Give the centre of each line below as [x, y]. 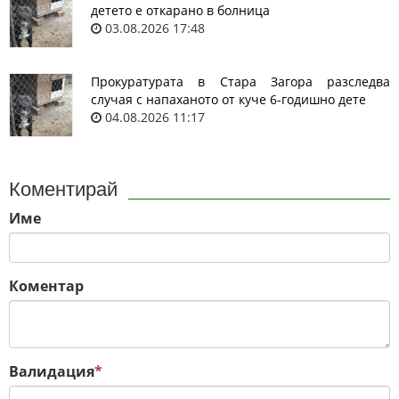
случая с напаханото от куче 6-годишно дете [228, 100]
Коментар [46, 286]
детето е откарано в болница [180, 11]
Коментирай [63, 190]
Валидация [52, 372]
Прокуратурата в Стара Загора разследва [240, 82]
